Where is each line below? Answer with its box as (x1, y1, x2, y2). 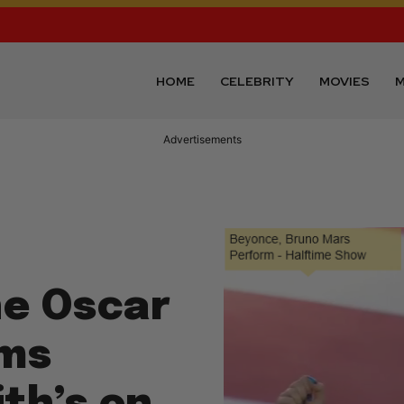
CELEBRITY (220, 72, 295, 89)
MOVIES (319, 72, 371, 89)
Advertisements (162, 133, 242, 147)
